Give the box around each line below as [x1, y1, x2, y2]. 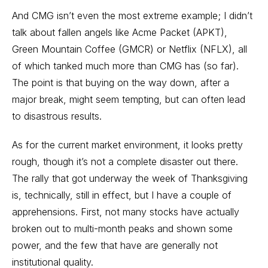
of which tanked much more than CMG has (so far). [12, 60, 239, 72]
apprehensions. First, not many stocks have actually [12, 206, 239, 218]
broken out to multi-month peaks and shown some [12, 223, 233, 234]
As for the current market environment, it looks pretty [12, 139, 243, 151]
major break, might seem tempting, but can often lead [12, 93, 245, 105]
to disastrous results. [12, 110, 102, 122]
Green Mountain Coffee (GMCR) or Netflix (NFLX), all [12, 43, 247, 55]
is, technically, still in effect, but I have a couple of [12, 189, 232, 201]
